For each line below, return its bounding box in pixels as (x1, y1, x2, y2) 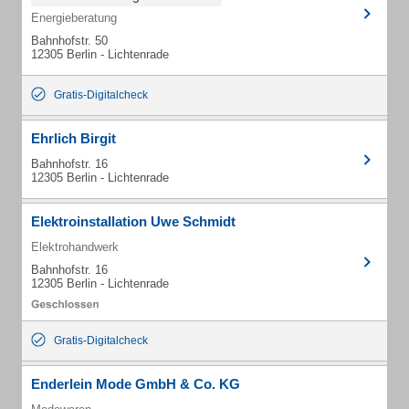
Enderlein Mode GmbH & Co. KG (31, 376, 240, 392)
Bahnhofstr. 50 (31, 34, 108, 47)
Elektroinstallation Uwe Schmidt (31, 214, 236, 229)
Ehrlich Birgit (31, 131, 116, 146)
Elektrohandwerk (31, 240, 119, 254)
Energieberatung (31, 11, 117, 25)
